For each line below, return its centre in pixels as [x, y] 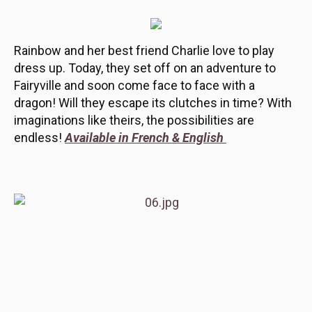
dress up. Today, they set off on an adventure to [145, 68]
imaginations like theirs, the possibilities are [134, 120]
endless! [39, 138]
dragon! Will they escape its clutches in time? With [153, 103]
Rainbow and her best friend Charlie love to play [144, 50]
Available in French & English [146, 138]
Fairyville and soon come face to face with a [134, 85]
